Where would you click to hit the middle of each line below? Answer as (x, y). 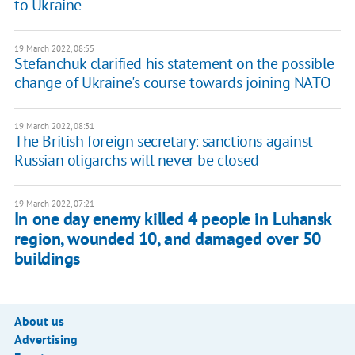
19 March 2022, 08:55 (54, 48)
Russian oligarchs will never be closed (136, 160)
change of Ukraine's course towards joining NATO (172, 82)
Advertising (46, 339)
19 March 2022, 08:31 (54, 126)
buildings (47, 258)
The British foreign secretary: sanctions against (163, 141)
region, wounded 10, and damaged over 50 (167, 238)
